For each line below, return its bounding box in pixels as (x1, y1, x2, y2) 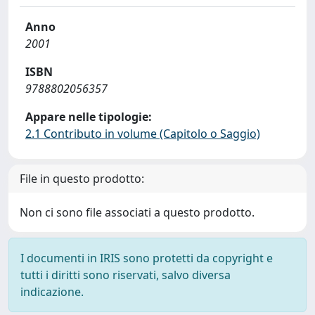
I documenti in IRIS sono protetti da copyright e (20, 250, 273, 266)
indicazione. (20, 284, 84, 300)
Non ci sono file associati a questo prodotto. (20, 205, 255, 220)
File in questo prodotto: (20, 171, 144, 186)
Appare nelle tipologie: (25, 109, 152, 124)
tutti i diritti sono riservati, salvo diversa (20, 267, 231, 283)
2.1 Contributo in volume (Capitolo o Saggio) (25, 126, 260, 141)
